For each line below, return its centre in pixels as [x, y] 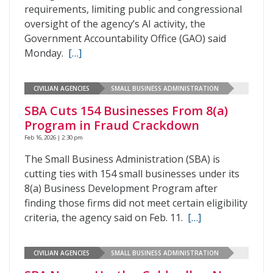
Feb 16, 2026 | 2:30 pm [54, 137]
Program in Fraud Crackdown [112, 125]
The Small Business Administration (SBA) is [122, 159]
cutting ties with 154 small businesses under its [132, 174]
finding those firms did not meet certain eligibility [136, 203]
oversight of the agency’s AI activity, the [115, 24]
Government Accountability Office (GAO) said [125, 38]
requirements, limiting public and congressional [133, 9]
